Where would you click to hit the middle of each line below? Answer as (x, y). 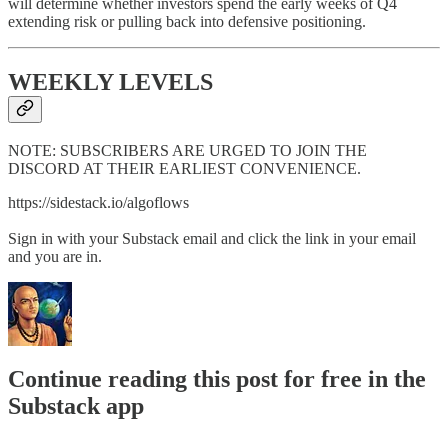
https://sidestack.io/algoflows (98, 203)
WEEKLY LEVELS (110, 81)
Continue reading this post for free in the (217, 379)
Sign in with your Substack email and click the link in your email (212, 239)
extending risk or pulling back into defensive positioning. (187, 21)
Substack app (76, 406)
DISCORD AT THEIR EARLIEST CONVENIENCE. (184, 169)
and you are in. (55, 257)
